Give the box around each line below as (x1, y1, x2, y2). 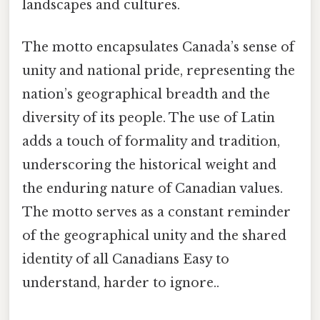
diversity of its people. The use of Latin (22, 110, 275, 126)
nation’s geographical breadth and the (22, 86, 270, 103)
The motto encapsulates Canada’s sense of (22, 39, 294, 56)
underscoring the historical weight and (22, 157, 276, 174)
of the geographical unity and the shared (22, 228, 286, 244)
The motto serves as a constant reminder (22, 204, 291, 221)
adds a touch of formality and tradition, (22, 134, 280, 150)
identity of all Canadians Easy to (22, 251, 229, 268)
